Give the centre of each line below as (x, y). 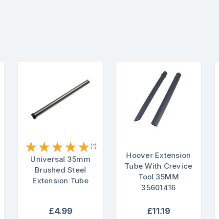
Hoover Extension (159, 155)
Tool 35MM (158, 176)
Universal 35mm (60, 159)
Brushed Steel (61, 170)
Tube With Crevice (159, 166)
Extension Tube (60, 180)
